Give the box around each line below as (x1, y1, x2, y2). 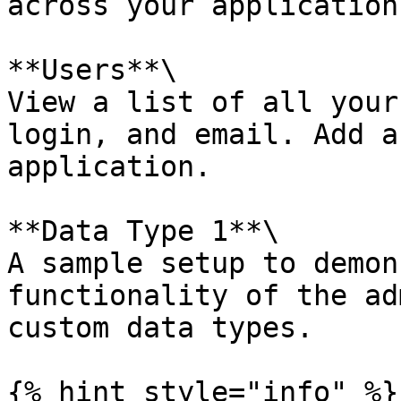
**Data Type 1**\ (7, 215, 279, 247)
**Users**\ (7, 54, 177, 86)
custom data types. (7, 311, 313, 344)
